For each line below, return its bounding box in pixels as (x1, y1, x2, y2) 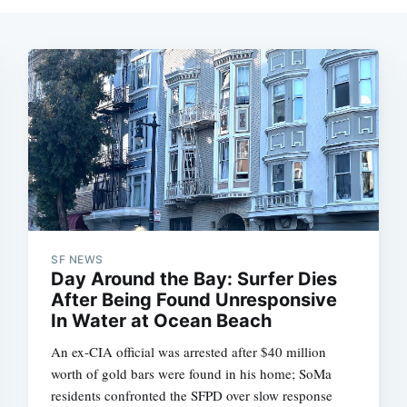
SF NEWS (51, 252, 104, 266)
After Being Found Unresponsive (51, 288, 338, 311)
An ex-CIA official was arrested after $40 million (51, 342, 327, 361)
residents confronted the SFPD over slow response (51, 385, 333, 404)
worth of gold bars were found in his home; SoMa (51, 363, 333, 382)
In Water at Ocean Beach (51, 309, 273, 332)
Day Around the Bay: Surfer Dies (51, 267, 338, 290)
